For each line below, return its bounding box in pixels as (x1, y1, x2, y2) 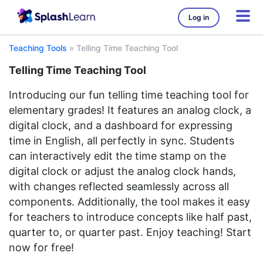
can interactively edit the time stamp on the (9, 150, 226, 162)
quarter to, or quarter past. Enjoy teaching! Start (9, 226, 251, 238)
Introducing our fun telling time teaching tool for (9, 89, 249, 101)
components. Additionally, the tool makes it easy (9, 195, 250, 208)
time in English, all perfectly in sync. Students (9, 134, 234, 147)
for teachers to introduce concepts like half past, (9, 211, 252, 223)
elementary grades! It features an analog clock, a (9, 104, 251, 116)
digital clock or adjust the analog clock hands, (9, 165, 236, 177)
